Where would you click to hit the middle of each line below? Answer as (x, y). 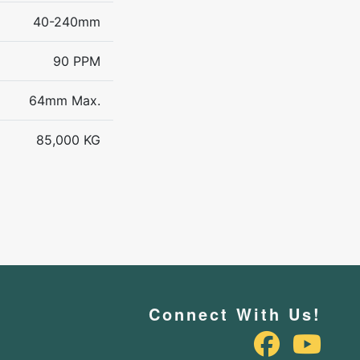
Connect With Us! (235, 313)
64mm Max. (65, 100)
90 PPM (77, 61)
